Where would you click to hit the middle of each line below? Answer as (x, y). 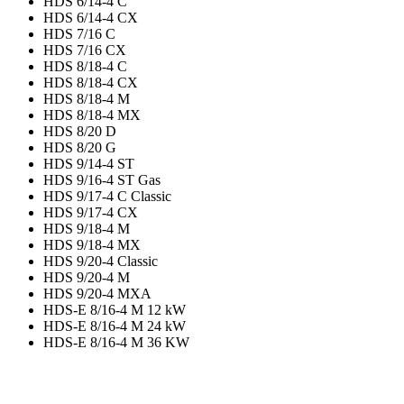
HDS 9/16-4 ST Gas (102, 180)
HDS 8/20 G (80, 148)
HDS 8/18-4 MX (92, 115)
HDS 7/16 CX (85, 50)
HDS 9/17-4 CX (91, 213)
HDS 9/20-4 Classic (101, 262)
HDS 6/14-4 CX (91, 18)
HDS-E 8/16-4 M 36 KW (116, 343)
